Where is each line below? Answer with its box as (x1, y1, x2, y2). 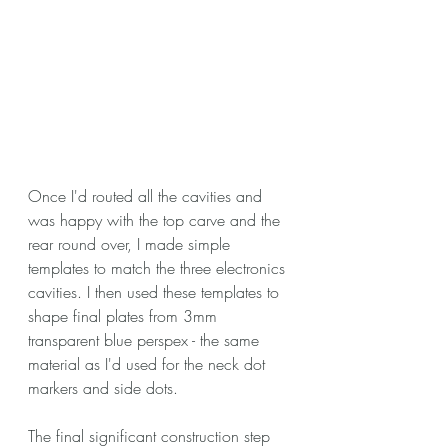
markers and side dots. (28, 376, 178, 399)
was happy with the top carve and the (28, 208, 285, 231)
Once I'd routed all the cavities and (28, 184, 267, 207)
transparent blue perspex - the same (28, 328, 264, 351)
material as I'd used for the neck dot (28, 352, 270, 375)
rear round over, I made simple (28, 232, 235, 255)
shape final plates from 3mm (28, 304, 222, 327)
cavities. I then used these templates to (28, 280, 284, 303)
